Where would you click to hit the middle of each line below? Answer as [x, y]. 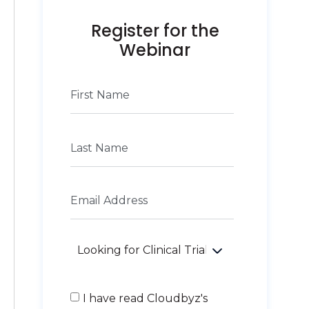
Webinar [155, 50]
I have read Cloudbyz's [146, 299]
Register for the [155, 31]
